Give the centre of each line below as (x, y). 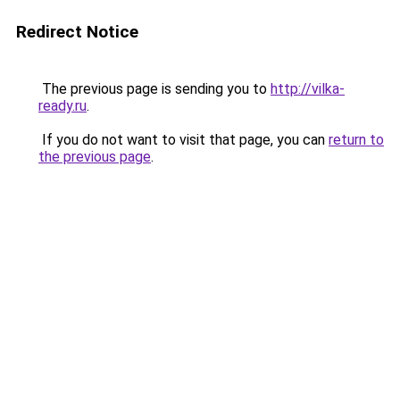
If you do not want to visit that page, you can (183, 140)
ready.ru (62, 106)
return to (356, 140)
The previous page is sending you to (154, 89)
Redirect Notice (77, 32)
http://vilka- (308, 89)
